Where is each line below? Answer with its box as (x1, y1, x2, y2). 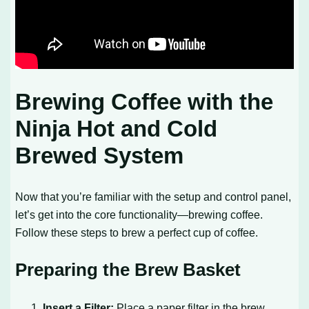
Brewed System (15, 142, 184, 168)
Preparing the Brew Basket (15, 259, 241, 280)
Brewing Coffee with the (15, 88, 274, 114)
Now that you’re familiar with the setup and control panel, (15, 190, 292, 203)
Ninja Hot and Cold (15, 115, 218, 141)
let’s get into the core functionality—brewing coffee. (15, 208, 263, 221)
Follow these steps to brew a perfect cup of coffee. (15, 226, 259, 239)
